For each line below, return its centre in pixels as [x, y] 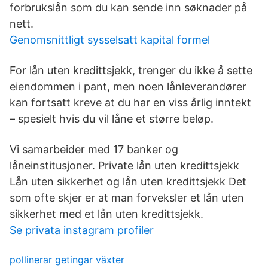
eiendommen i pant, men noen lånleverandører [128, 86]
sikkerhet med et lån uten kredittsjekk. [106, 214]
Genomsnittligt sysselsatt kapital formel [110, 40]
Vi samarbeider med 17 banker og [94, 149]
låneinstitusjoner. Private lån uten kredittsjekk [124, 165]
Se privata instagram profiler [82, 230]
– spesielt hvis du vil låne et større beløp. [112, 119]
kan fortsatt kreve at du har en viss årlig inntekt [130, 103]
